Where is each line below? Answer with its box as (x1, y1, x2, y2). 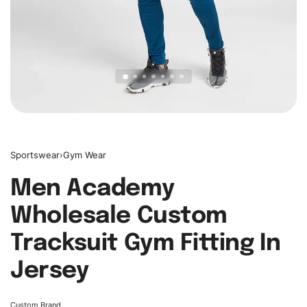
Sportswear (10, 149, 60, 161)
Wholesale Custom (10, 204, 228, 228)
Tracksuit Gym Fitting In (10, 231, 281, 256)
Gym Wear (63, 149, 106, 161)
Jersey (10, 258, 89, 283)
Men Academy (10, 176, 175, 201)
